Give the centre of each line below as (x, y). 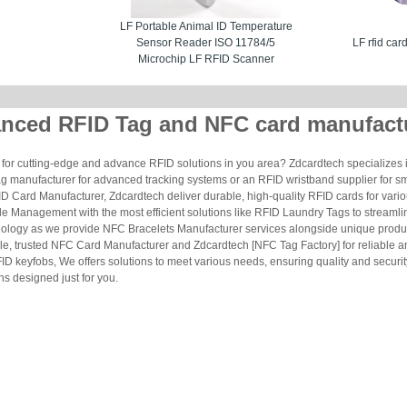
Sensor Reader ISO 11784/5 (206, 43)
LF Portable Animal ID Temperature (206, 26)
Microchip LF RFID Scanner (206, 59)
